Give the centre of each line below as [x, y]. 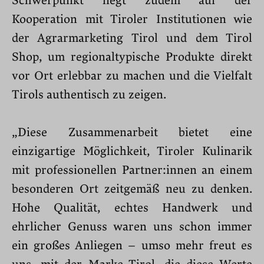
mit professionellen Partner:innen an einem [132, 170]
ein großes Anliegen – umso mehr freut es [132, 245]
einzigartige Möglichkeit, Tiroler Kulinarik [132, 151]
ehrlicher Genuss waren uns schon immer [132, 227]
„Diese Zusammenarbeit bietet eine [132, 132]
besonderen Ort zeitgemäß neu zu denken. [132, 189]
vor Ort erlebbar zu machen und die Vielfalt [132, 76]
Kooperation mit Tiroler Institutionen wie [132, 19]
